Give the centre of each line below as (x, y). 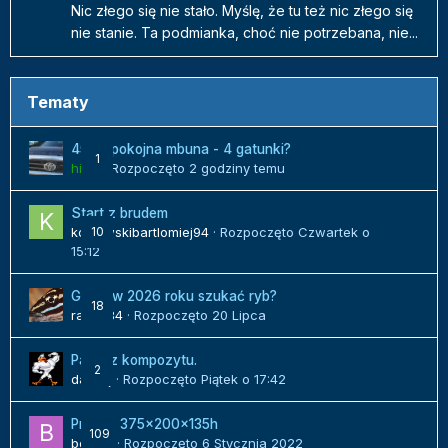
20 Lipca (239, 315)
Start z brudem (119, 213)
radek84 (97, 315)
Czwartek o (334, 232)
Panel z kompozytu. (134, 360)
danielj (91, 379)
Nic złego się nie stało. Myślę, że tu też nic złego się (242, 11)
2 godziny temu (237, 168)
